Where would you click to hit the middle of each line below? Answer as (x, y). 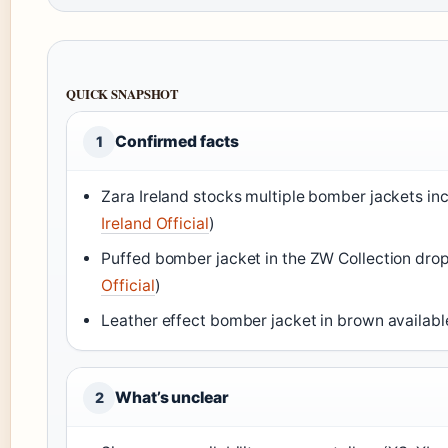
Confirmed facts (177, 142)
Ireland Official (155, 224)
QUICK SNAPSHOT (123, 94)
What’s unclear (172, 398)
